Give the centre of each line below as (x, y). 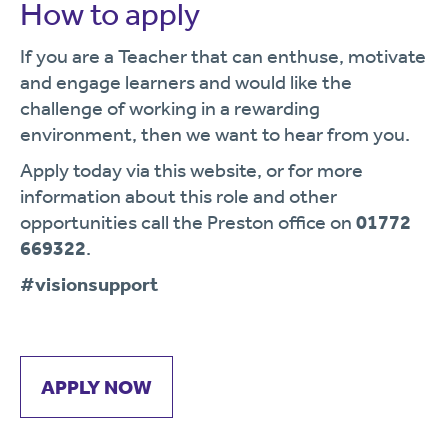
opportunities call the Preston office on (188, 222)
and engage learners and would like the (186, 82)
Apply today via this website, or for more (191, 170)
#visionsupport (89, 284)
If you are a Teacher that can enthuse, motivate (223, 56)
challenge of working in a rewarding (170, 108)
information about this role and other (178, 196)
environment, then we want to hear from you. (215, 134)
